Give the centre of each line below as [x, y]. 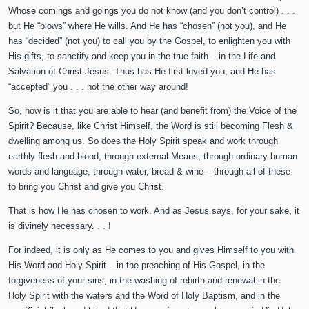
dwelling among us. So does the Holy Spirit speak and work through [143, 141]
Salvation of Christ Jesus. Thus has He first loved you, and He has [142, 72]
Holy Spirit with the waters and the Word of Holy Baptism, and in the [144, 296]
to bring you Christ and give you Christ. [87, 187]
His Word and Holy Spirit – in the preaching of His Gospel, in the [137, 266]
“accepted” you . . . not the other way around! [99, 87]
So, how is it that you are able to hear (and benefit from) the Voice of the [153, 111]
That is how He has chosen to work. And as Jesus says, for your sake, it [154, 211]
